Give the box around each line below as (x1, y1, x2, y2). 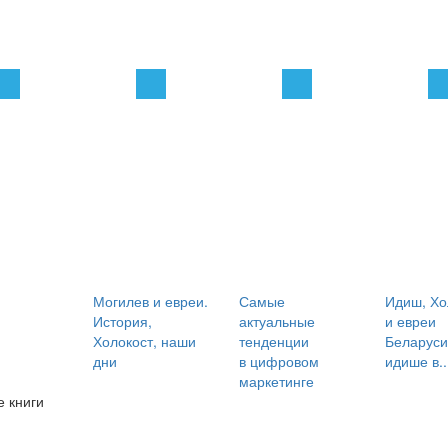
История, (92, 311, 152, 332)
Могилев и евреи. (92, 291, 208, 312)
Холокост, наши (92, 331, 196, 352)
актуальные (238, 311, 315, 332)
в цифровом (238, 351, 319, 372)
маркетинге (238, 371, 314, 392)
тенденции (238, 331, 309, 352)
